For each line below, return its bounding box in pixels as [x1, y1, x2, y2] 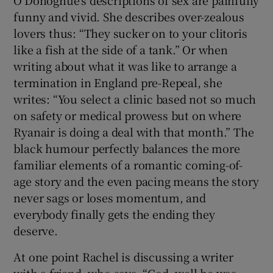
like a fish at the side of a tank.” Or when [13, 41, 228, 58]
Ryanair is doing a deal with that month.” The [13, 124, 254, 140]
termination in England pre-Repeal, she [13, 74, 222, 91]
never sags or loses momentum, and [13, 190, 206, 206]
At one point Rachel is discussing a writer [13, 249, 234, 265]
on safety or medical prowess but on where [13, 107, 242, 124]
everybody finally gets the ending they [13, 206, 215, 222]
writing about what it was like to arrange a [13, 58, 237, 74]
